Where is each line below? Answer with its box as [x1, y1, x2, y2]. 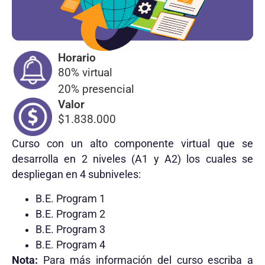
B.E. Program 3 [35, 223, 105, 235]
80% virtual [58, 66, 112, 80]
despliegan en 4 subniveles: [12, 169, 141, 181]
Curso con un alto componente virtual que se [12, 138, 253, 150]
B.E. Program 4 [35, 238, 105, 251]
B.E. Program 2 [35, 208, 105, 220]
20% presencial [58, 82, 134, 96]
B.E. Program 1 [35, 192, 105, 205]
